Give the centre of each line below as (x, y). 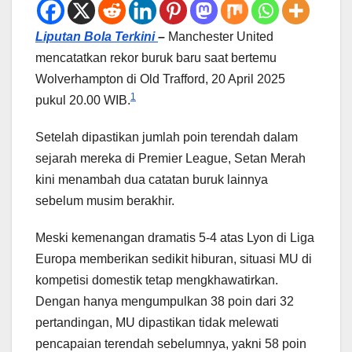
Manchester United (221, 37)
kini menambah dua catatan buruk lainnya (152, 180)
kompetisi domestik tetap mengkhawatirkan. (157, 280)
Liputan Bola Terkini (97, 37)
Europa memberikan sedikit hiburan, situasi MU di (174, 259)
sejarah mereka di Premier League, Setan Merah (170, 159)
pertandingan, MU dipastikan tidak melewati (157, 323)
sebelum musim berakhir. (105, 201)
